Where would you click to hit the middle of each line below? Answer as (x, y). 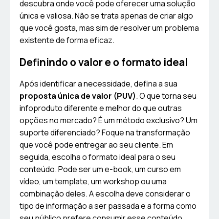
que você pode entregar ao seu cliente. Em (96, 145)
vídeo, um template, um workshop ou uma (93, 182)
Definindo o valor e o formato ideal (104, 62)
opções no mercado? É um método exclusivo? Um (109, 120)
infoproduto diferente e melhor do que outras (101, 108)
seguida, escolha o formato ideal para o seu (98, 157)
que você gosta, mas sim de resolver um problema (109, 28)
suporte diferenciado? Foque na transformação (105, 133)
